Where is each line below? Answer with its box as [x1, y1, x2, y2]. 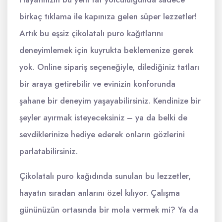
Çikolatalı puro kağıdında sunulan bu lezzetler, [19, 170, 191, 182]
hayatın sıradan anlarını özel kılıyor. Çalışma [19, 187, 180, 199]
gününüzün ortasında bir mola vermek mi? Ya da [19, 204, 198, 216]
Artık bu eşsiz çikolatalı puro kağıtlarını [19, 27, 163, 39]
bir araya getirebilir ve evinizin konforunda [19, 78, 175, 90]
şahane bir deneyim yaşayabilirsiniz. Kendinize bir [19, 95, 201, 107]
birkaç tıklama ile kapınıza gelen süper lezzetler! [19, 10, 197, 22]
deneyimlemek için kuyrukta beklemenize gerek [19, 44, 193, 56]
